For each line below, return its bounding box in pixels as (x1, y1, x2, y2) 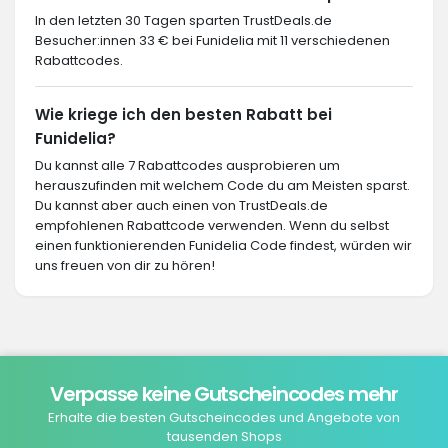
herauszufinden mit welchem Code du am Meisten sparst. (35, 176, 410, 195)
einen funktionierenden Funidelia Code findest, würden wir (35, 236, 412, 255)
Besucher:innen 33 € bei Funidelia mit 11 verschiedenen (35, 31, 390, 50)
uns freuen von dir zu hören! (35, 256, 215, 275)
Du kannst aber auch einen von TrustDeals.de (35, 196, 328, 215)
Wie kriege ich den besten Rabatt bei (35, 104, 332, 125)
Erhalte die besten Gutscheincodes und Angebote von (48, 408, 400, 427)
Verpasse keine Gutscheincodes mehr (50, 380, 398, 408)
